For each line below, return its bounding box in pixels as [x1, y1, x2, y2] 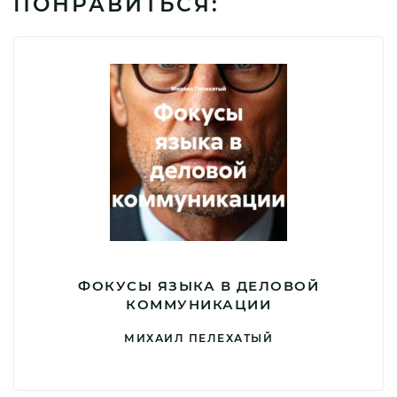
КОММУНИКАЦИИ [126, 296, 271, 313]
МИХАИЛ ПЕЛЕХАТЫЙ [124, 331, 273, 345]
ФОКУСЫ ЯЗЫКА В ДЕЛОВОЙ [78, 277, 319, 294]
